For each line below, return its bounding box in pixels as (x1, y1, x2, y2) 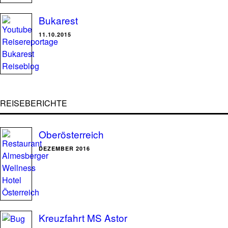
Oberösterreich (39, 127, 104, 141)
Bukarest (39, 13, 78, 27)
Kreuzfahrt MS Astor (39, 211, 127, 224)
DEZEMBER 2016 (39, 145, 90, 152)
